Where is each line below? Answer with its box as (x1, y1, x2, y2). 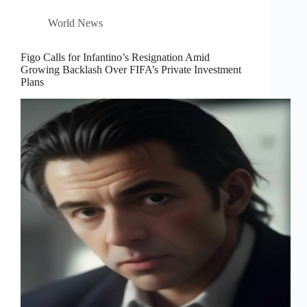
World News (48, 17, 103, 29)
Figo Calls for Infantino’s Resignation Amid (21, 51, 210, 64)
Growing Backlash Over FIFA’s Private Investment (21, 64, 241, 76)
